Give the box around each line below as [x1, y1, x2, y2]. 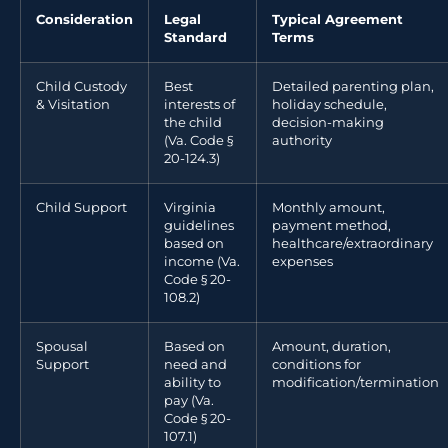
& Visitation [36, 96, 110, 112]
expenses [272, 253, 333, 269]
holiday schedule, [272, 96, 387, 112]
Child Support [36, 199, 127, 215]
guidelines [164, 217, 234, 233]
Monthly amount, [272, 199, 385, 215]
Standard [164, 29, 227, 45]
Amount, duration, [272, 338, 391, 354]
